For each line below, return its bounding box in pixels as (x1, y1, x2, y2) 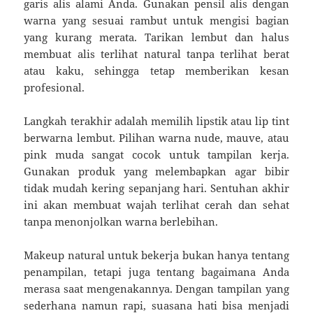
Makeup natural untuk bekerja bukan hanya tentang (24, 247, 289, 262)
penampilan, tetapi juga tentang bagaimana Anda (24, 264, 289, 279)
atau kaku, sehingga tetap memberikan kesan (24, 63, 289, 78)
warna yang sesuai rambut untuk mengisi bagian (24, 13, 289, 27)
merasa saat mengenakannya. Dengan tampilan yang (24, 281, 289, 296)
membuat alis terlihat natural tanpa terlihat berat (24, 46, 289, 61)
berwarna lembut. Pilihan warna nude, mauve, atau (24, 130, 289, 145)
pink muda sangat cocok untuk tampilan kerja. (24, 147, 289, 161)
